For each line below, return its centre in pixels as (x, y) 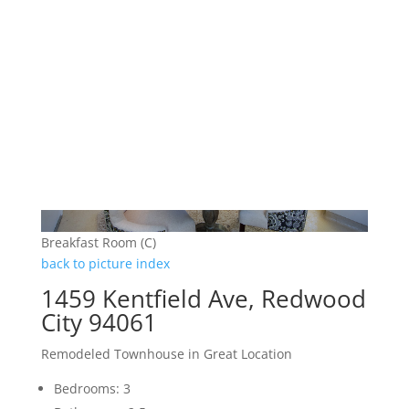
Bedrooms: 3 (92, 389)
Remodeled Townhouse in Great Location (166, 354)
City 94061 (99, 323)
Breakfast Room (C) (98, 243)
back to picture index (105, 264)
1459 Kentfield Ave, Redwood (203, 299)
